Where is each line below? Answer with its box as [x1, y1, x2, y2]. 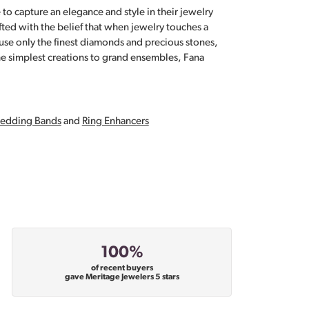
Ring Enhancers [81, 117, 149, 128]
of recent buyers [90, 263, 153, 272]
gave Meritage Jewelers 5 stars [64, 272, 179, 281]
